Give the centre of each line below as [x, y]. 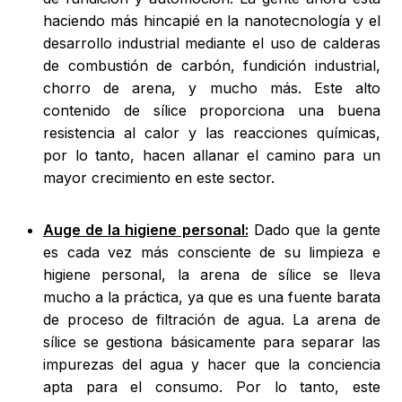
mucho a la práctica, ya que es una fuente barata [212, 297]
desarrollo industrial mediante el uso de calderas [212, 44]
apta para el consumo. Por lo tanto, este [212, 387]
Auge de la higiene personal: [146, 230]
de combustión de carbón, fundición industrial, [212, 66]
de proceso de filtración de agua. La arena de [212, 320]
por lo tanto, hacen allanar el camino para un [212, 156]
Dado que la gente [314, 230]
